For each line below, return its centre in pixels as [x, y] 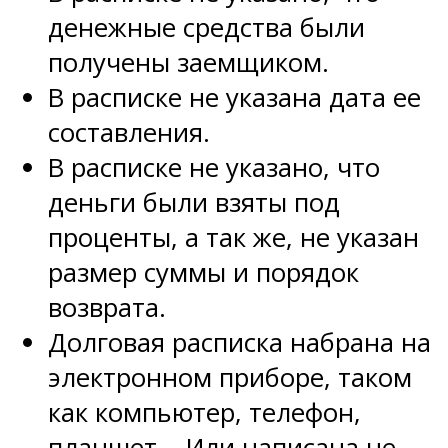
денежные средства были [206, 27]
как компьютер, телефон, [204, 412]
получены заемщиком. [188, 62]
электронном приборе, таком [230, 377]
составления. [129, 132]
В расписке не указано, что [214, 167]
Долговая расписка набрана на [239, 342]
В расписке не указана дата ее [234, 97]
